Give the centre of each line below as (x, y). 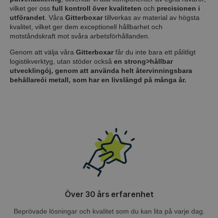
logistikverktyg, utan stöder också (62, 61)
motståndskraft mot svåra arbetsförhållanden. (80, 36)
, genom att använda (86, 70)
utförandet (27, 17)
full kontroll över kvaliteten (97, 8)
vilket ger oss (31, 8)
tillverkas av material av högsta (151, 17)
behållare (25, 80)
